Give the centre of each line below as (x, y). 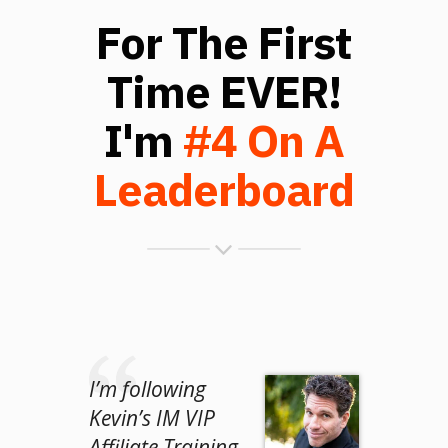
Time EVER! (224, 90)
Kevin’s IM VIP (152, 417)
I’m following (147, 388)
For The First (224, 41)
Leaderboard (224, 188)
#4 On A (263, 139)
